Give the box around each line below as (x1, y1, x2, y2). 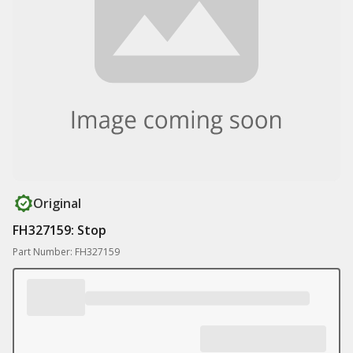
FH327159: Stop (13, 221, 106, 239)
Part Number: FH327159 (13, 245, 120, 258)
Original (33, 195, 81, 212)
